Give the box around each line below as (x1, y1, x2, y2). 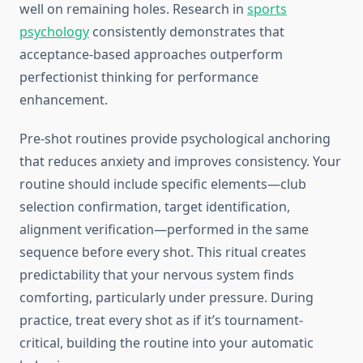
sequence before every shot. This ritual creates (19, 243, 306, 262)
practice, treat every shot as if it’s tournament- (19, 311, 303, 330)
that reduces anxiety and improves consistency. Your (19, 152, 341, 171)
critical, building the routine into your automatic (19, 334, 314, 352)
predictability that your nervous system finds (19, 266, 294, 284)
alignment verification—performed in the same (19, 220, 309, 239)
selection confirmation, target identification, (19, 198, 290, 216)
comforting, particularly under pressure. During (19, 288, 314, 307)
